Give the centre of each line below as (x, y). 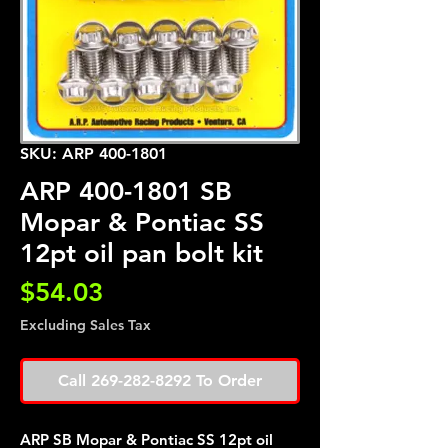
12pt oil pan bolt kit (141, 253)
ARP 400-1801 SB (126, 191)
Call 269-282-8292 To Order (160, 380)
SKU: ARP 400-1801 (93, 153)
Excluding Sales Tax (85, 325)
